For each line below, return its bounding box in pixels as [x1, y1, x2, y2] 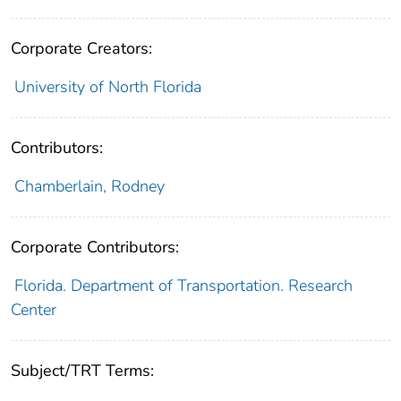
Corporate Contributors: [11, 236, 179, 259]
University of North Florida [13, 76, 201, 98]
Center [11, 299, 56, 321]
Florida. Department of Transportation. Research [13, 275, 353, 297]
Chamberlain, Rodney [13, 175, 165, 198]
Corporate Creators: [11, 38, 152, 60]
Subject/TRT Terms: [11, 360, 154, 382]
